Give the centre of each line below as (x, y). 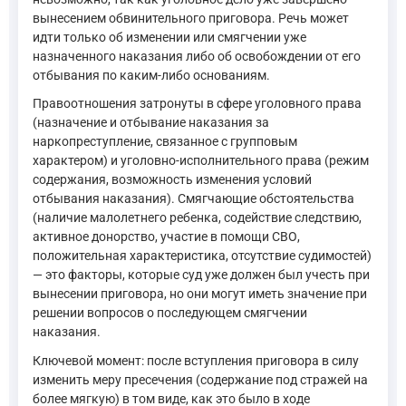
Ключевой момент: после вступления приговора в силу (196, 360)
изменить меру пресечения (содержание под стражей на (200, 379)
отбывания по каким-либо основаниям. (151, 75)
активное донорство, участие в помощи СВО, (166, 237)
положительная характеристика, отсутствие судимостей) (202, 256)
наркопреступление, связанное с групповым (165, 141)
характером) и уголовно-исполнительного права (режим (201, 160)
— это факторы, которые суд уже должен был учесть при (201, 275)
